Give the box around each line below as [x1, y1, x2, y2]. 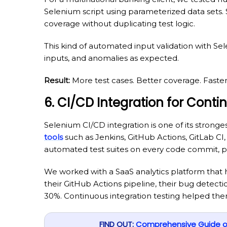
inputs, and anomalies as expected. [44, 53, 179, 63]
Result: [44, 75, 70, 85]
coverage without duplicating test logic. [44, 18, 195, 28]
